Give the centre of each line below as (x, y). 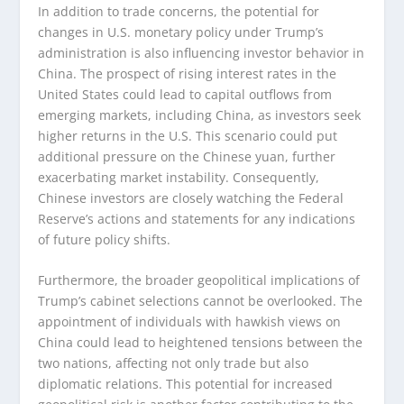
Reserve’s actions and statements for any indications (197, 218)
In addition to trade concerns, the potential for (179, 11)
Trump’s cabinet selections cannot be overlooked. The (201, 301)
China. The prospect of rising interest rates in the (188, 73)
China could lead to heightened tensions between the (201, 343)
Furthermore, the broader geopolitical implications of (199, 280)
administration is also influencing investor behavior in (202, 52)
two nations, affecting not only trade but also (174, 363)
